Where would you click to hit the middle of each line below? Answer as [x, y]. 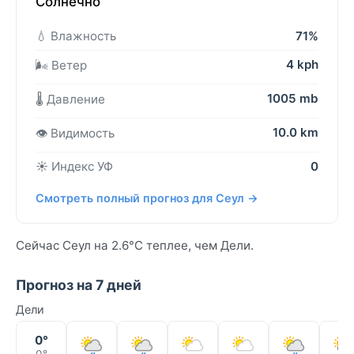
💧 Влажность [76, 36]
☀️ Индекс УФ [74, 167]
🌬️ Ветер [61, 66]
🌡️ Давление [70, 100]
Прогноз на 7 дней [79, 285]
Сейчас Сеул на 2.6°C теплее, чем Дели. [135, 246]
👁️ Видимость [75, 134]
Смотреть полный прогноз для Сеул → [147, 198]
